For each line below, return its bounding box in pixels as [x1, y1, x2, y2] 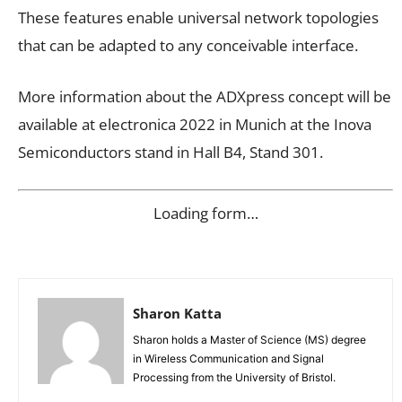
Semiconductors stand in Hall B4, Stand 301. [18, 142, 323, 163]
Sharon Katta [133, 303, 222, 322]
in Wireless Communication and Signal [133, 351, 324, 365]
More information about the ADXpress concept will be [18, 86, 391, 108]
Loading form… [153, 202, 258, 223]
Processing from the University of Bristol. [133, 370, 336, 384]
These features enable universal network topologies [18, 7, 379, 29]
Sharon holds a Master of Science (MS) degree [133, 332, 366, 346]
